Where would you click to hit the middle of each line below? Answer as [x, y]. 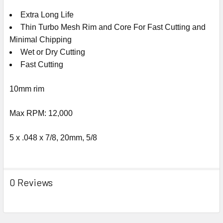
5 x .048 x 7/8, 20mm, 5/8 [54, 138]
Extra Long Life [47, 15]
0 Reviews [31, 182]
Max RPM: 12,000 [41, 113]
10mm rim [27, 89]
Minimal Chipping [41, 40]
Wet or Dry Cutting [53, 52]
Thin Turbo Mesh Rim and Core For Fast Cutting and [113, 27]
